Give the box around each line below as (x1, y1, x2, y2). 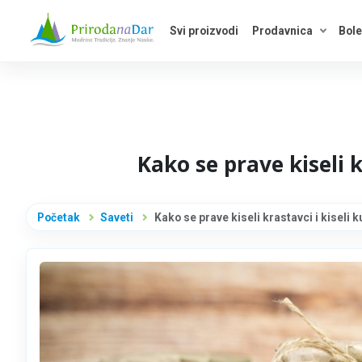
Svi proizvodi (169, 24, 238, 37)
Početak (36, 210, 80, 224)
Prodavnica (251, 24, 313, 37)
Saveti (100, 210, 134, 224)
